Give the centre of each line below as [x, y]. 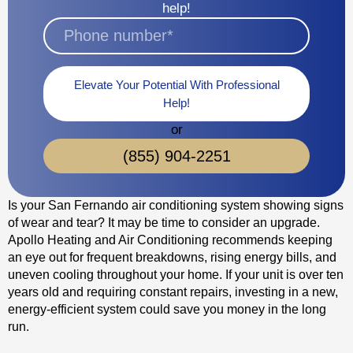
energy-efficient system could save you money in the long [167, 309]
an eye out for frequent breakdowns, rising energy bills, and [172, 257]
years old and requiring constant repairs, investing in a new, [173, 292]
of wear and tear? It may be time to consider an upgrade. [164, 223]
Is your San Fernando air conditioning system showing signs [176, 205]
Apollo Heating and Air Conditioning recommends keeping [170, 240]
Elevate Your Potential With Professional [176, 85]
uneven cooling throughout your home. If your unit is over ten [176, 275]
